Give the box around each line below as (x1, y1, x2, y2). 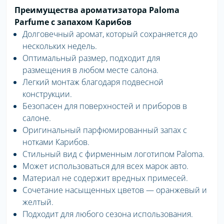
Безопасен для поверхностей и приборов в (22, 100, 187, 112)
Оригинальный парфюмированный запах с (22, 124, 187, 136)
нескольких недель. (22, 40, 97, 52)
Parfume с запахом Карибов (14, 16, 131, 28)
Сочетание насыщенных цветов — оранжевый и (22, 184, 207, 196)
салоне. (22, 112, 51, 124)
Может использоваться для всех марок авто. (22, 160, 188, 172)
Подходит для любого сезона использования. (22, 208, 193, 220)
